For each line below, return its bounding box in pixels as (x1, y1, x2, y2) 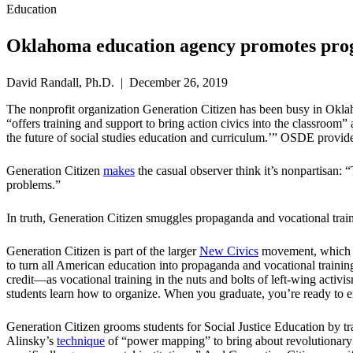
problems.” (6, 178, 61, 192)
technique (57, 334, 105, 348)
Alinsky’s (6, 334, 57, 348)
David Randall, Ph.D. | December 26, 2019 (6, 76, 228, 90)
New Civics (199, 244, 258, 258)
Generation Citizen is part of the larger (6, 244, 199, 258)
